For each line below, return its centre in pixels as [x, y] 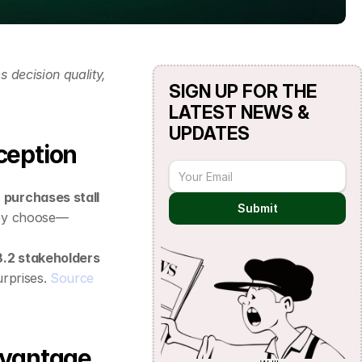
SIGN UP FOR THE [243, 91]
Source [72, 278]
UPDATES [210, 133]
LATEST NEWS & [240, 112]
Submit [257, 208]
